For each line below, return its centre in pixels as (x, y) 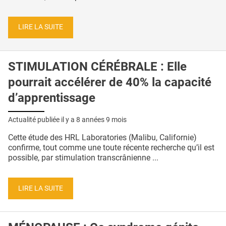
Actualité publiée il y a (42, 119)
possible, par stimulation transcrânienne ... (83, 157)
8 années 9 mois (101, 119)
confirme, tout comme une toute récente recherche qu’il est (111, 147)
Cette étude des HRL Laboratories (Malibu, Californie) (102, 137)
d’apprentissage (52, 98)
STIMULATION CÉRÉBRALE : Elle (97, 67)
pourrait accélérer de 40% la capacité (110, 82)
